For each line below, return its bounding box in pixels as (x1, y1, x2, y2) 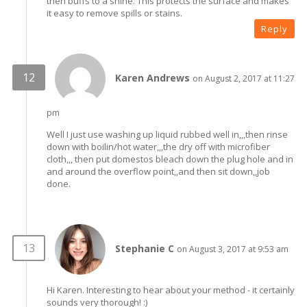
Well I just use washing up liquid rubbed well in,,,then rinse (47, 127, 288, 140)
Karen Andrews (115, 71, 190, 84)
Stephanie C (115, 241, 174, 255)
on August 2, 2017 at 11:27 (193, 72, 295, 84)
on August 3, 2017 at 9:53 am (177, 243, 288, 255)
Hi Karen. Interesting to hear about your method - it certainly (47, 283, 295, 296)
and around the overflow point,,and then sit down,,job (47, 164, 270, 177)
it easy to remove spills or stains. (47, 6, 182, 19)
